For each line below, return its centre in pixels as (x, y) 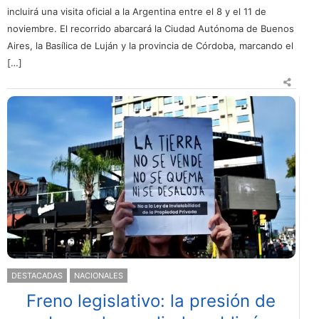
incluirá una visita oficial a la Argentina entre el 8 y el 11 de (137, 12)
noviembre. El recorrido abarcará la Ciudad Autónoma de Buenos (151, 29)
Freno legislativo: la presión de (151, 300)
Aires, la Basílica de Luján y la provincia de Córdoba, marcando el (150, 46)
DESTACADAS (37, 275)
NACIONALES (99, 275)
